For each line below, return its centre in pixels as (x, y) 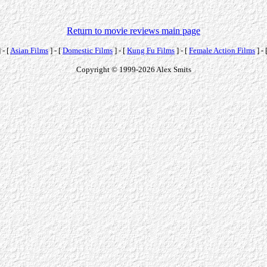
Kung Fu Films (151, 50)
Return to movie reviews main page (133, 30)
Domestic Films (88, 50)
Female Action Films (222, 50)
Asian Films (29, 50)
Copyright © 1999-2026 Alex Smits (133, 69)
